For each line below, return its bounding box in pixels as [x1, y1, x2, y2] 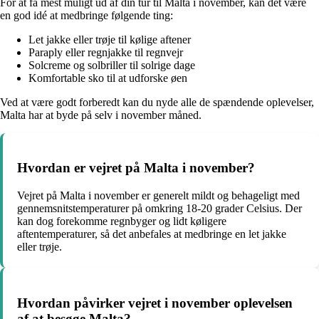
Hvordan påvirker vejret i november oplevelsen [17, 295, 293, 310]
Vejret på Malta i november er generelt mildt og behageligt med [17, 189, 300, 202]
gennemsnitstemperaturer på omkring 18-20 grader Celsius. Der [17, 202, 302, 215]
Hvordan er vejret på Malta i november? [17, 160, 255, 176]
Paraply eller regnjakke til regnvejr [28, 46, 183, 58]
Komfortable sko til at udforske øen [28, 71, 187, 84]
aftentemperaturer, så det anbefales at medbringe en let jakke [17, 228, 286, 241]
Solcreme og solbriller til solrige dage [28, 58, 195, 71]
